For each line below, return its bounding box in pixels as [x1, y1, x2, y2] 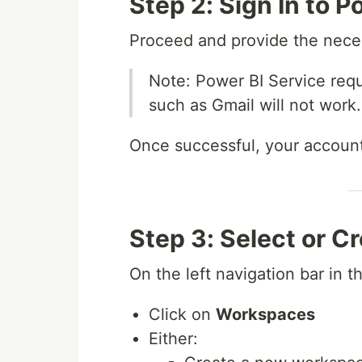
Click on [149, 304, 216, 324]
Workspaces [216, 304, 315, 324]
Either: [149, 328, 198, 348]
